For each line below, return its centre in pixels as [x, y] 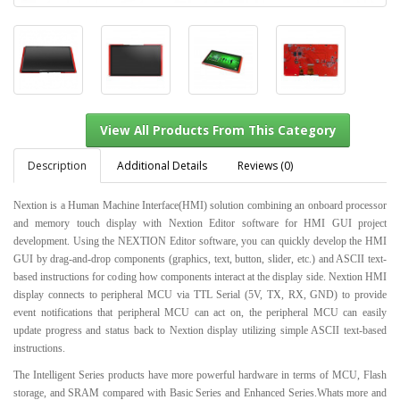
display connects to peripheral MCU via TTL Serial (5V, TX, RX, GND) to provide [200, 294]
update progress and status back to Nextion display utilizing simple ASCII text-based [200, 330]
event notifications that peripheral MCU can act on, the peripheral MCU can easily [200, 312]
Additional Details [162, 165]
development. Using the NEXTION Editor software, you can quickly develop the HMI [200, 241]
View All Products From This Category [242, 234]
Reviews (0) [265, 165]
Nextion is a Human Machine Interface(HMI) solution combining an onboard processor [200, 205]
